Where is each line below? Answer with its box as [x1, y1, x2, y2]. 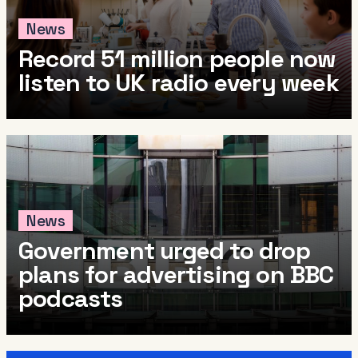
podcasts [18, 283, 123, 315]
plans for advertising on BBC [18, 259, 334, 291]
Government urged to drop [18, 235, 310, 267]
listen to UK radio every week [18, 67, 339, 99]
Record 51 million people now [18, 43, 336, 75]
